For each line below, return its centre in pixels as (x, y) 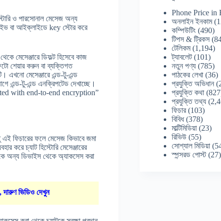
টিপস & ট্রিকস (191, 39)
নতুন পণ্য (184, 66)
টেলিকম (181, 48)
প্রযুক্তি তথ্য (189, 101)
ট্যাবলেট (182, 57)
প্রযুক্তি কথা (188, 92)
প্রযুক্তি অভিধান (193, 83)
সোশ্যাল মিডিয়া (191, 146)
